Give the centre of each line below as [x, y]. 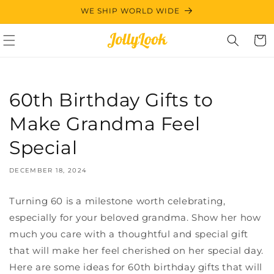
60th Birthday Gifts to [111, 100]
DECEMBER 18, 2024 [48, 170]
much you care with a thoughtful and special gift [129, 234]
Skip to [35, 8]
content [37, 19]
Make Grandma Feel [105, 124]
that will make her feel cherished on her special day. [136, 250]
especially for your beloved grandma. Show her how [135, 217]
